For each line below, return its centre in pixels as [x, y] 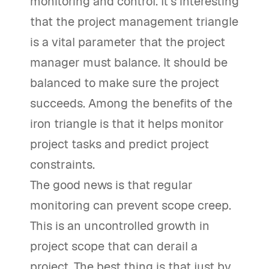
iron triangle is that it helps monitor [127, 124]
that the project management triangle [134, 22]
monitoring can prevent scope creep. [131, 205]
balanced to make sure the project [125, 83]
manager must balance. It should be [129, 62]
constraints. [62, 165]
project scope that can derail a [114, 246]
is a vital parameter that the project [128, 42]
